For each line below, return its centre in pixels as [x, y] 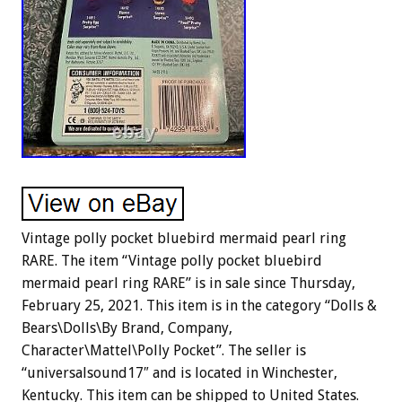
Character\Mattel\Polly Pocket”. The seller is [164, 350]
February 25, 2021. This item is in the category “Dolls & [199, 305]
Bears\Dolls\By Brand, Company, [127, 328]
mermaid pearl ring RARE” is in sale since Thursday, [188, 283]
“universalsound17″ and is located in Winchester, [179, 372]
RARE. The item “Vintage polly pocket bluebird [172, 260]
